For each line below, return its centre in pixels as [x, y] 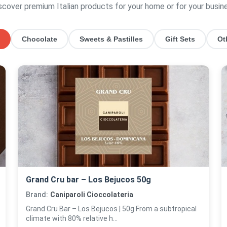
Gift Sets [180, 39]
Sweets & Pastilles [111, 39]
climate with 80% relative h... [71, 218]
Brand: [37, 195]
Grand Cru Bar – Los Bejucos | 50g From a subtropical [111, 209]
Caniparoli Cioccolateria [91, 195]
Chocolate [40, 39]
